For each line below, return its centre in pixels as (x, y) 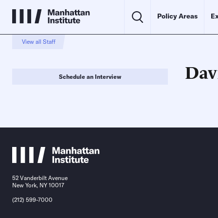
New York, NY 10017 (38, 185)
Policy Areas (177, 16)
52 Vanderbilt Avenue (40, 178)
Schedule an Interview (90, 77)
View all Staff (39, 42)
